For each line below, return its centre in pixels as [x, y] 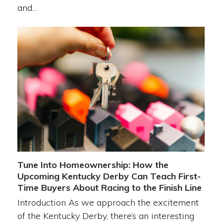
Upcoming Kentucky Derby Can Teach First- [109, 176]
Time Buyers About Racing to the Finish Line [109, 188]
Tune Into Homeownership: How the [93, 165]
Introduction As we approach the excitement [108, 203]
